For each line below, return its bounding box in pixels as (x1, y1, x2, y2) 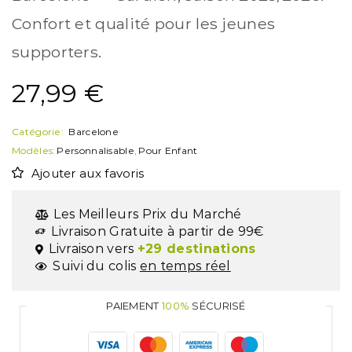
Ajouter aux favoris (31, 167, 145, 181)
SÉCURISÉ (189, 299, 246, 313)
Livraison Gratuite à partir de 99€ (51, 224, 264, 240)
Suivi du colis (53, 258, 140, 274)
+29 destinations (137, 241, 256, 257)
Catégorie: (12, 126, 67, 138)
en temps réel (139, 258, 231, 274)
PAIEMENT (106, 299, 162, 313)
